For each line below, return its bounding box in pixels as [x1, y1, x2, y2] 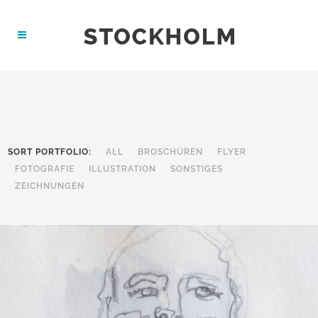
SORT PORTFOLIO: [8, 147, 92, 158]
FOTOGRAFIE [15, 164, 75, 175]
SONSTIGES [170, 164, 224, 175]
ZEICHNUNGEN [15, 181, 85, 192]
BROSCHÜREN [138, 147, 204, 158]
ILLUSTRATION [89, 164, 157, 175]
